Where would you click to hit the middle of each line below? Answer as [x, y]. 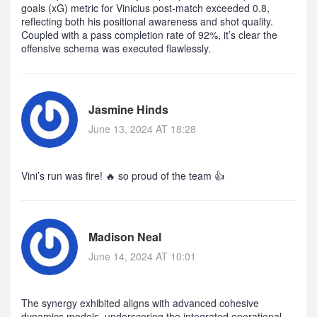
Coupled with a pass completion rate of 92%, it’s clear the [149, 35]
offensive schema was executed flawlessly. [116, 48]
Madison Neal [125, 237]
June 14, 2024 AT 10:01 [142, 257]
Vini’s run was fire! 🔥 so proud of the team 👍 [123, 176]
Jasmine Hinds [128, 110]
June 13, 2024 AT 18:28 [142, 129]
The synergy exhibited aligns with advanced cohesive [140, 303]
